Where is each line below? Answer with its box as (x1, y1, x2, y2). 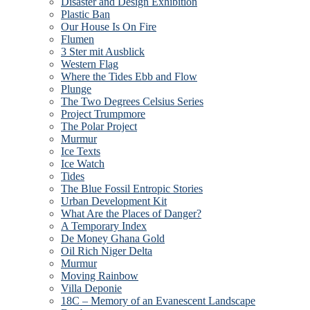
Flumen (61, 33, 94, 45)
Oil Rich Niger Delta (61, 244, 152, 257)
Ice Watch (61, 157, 104, 170)
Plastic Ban (61, 8, 110, 20)
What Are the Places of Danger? (61, 207, 201, 219)
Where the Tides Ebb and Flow (61, 70, 197, 82)
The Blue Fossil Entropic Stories (61, 182, 203, 194)
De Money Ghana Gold (61, 232, 165, 244)
